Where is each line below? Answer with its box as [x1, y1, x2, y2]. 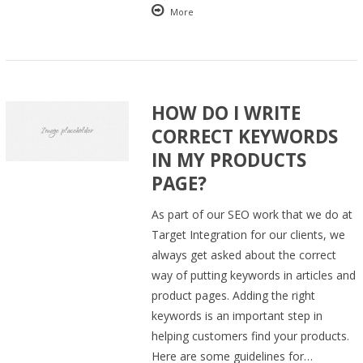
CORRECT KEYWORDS [152, 123, 339, 149]
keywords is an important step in [152, 307, 323, 323]
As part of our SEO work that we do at [152, 206, 353, 222]
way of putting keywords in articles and [152, 267, 357, 283]
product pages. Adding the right [152, 287, 316, 303]
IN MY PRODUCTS [152, 147, 307, 173]
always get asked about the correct [152, 246, 337, 263]
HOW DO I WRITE [152, 100, 301, 126]
